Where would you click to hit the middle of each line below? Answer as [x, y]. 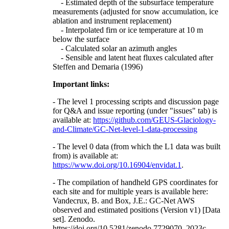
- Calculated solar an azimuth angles [115, 48]
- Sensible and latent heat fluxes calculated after [133, 57]
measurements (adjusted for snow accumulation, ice [135, 11]
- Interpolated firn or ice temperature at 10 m [128, 30]
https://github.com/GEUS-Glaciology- [154, 120]
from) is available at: [85, 155]
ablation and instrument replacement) [112, 20]
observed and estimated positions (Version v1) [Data [136, 210]
